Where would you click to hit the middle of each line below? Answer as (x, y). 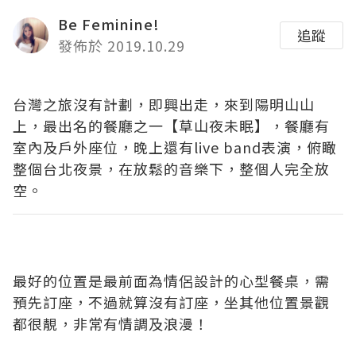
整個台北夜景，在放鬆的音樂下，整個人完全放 (171, 168)
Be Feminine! (109, 24)
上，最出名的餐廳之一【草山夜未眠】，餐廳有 (171, 126)
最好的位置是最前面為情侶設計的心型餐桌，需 (171, 281)
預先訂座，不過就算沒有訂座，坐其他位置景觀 (171, 302)
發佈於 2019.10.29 (122, 45)
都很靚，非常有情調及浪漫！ (111, 323)
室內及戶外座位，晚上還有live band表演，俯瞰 (175, 147)
